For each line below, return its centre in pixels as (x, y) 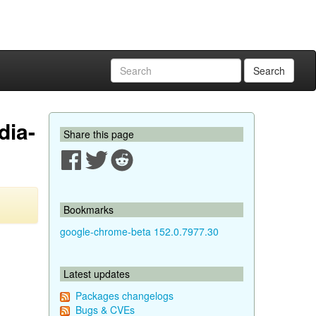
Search (269, 71)
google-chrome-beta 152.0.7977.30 (139, 231)
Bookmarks (88, 209)
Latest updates (96, 274)
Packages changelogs (124, 296)
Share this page (98, 134)
